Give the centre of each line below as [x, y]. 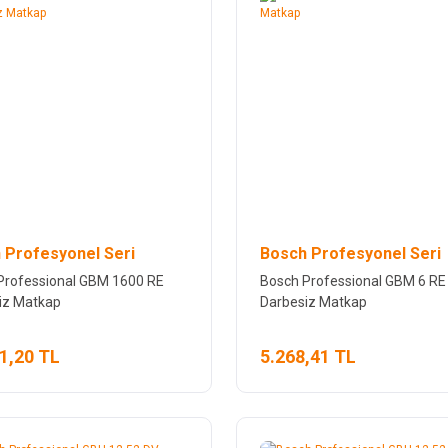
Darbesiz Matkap [313, 301]
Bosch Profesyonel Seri [350, 253]
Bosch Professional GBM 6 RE [352, 280]
